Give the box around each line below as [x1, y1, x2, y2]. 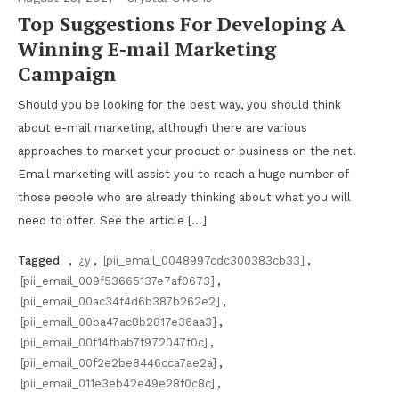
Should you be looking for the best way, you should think [18, 98, 341, 111]
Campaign [18, 61, 117, 86]
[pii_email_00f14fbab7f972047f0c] [20, 336, 208, 349]
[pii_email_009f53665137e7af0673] [20, 274, 215, 288]
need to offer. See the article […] [18, 214, 207, 227]
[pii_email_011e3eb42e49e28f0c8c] [20, 377, 215, 390]
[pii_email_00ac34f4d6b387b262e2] [20, 295, 220, 308]
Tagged [18, 254, 63, 267]
